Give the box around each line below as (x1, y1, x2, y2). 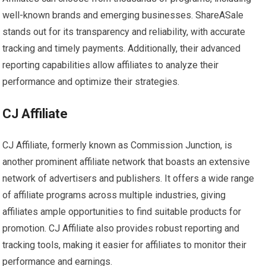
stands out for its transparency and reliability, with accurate (2, 26, 246, 38)
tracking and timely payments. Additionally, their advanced (2, 43, 241, 55)
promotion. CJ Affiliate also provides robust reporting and (2, 223, 240, 235)
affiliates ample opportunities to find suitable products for (2, 206, 242, 218)
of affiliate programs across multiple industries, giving (2, 189, 226, 201)
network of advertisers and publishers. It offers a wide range (2, 173, 255, 185)
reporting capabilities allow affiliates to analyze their (2, 59, 219, 71)
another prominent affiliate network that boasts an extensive (2, 156, 251, 168)
